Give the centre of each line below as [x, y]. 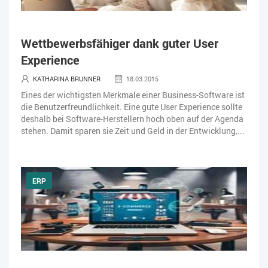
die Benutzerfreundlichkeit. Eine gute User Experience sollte [132, 106]
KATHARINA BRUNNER [67, 78]
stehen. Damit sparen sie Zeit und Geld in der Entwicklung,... [133, 130]
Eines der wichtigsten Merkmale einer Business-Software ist [133, 95]
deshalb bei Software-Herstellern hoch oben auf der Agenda [132, 118]
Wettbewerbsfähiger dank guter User [120, 43]
